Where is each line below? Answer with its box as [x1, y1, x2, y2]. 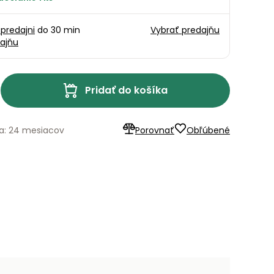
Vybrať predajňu [150, 24, 220, 37]
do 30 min [35, 24, 80, 37]
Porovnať [135, 124, 174, 136]
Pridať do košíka [85, 83, 168, 98]
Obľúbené [187, 124, 230, 136]
